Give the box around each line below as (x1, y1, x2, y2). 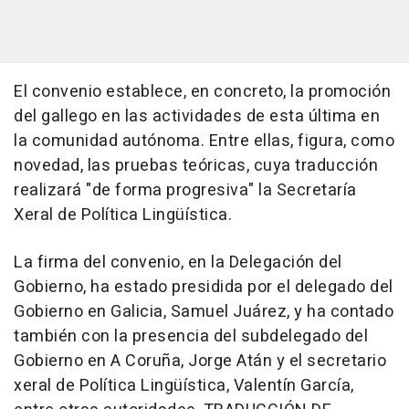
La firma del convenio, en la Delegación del (14, 250, 342, 275)
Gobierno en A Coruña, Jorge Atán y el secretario (14, 349, 386, 373)
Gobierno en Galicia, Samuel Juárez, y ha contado (14, 299, 393, 324)
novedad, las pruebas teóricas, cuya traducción (14, 153, 378, 178)
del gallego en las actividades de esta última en (14, 104, 380, 129)
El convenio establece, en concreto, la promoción (14, 79, 391, 104)
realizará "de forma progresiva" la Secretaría (14, 178, 357, 203)
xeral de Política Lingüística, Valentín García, (14, 373, 354, 398)
